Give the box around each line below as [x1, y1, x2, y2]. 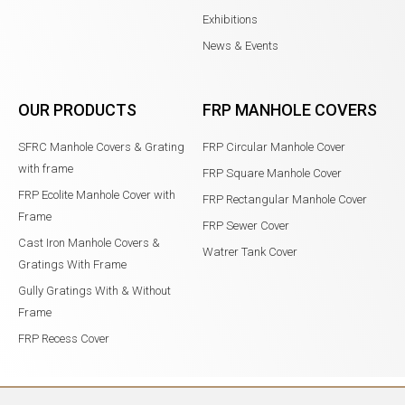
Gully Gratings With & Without [18, 283, 171, 297]
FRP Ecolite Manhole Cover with [18, 187, 175, 202]
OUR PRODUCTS [18, 99, 137, 119]
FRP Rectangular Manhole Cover [202, 192, 367, 206]
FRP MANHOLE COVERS [202, 99, 377, 119]
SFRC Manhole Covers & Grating [18, 139, 184, 154]
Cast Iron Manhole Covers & [18, 235, 160, 250]
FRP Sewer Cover [202, 218, 289, 232]
